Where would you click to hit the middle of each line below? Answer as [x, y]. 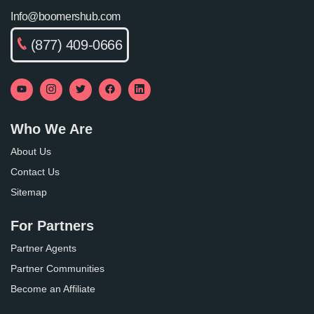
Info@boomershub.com [66, 17]
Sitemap [29, 192]
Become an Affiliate [53, 289]
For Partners [52, 226]
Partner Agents [43, 248]
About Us [31, 152]
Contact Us [35, 172]
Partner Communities [57, 269]
